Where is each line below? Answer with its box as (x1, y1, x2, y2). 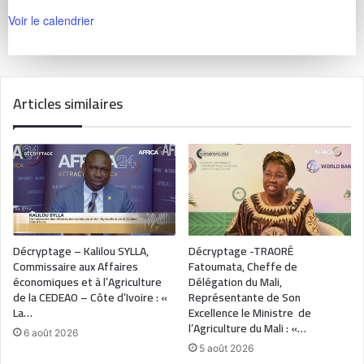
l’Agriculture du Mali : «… (188, 317, 306, 339)
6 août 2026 (24, 326, 78, 339)
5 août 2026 (199, 341, 253, 354)
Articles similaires (13, 89, 123, 117)
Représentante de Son (188, 286, 303, 308)
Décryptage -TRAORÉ (188, 240, 293, 262)
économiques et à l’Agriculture (13, 271, 162, 292)
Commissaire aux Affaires (13, 255, 138, 277)
